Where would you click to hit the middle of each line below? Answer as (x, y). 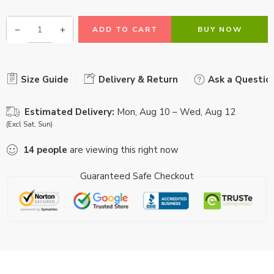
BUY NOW (220, 30)
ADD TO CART (125, 30)
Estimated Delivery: (69, 112)
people (52, 150)
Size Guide (43, 80)
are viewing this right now (123, 150)
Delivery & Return (137, 80)
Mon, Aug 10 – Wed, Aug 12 (176, 112)
